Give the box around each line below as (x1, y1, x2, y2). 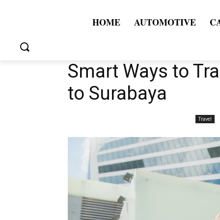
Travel (198, 115, 212, 122)
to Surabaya (68, 82, 167, 104)
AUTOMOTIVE (134, 16, 196, 28)
